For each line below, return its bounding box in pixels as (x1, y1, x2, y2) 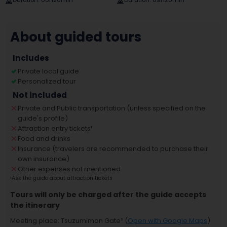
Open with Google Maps (128, 216, 207, 225)
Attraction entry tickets (18, 124, 91, 133)
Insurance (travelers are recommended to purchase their (18, 144, 208, 154)
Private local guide (18, 66, 79, 76)
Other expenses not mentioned (18, 164, 121, 174)
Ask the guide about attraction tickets (12, 174, 112, 182)
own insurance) (18, 154, 69, 164)
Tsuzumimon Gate (61, 216, 121, 225)
